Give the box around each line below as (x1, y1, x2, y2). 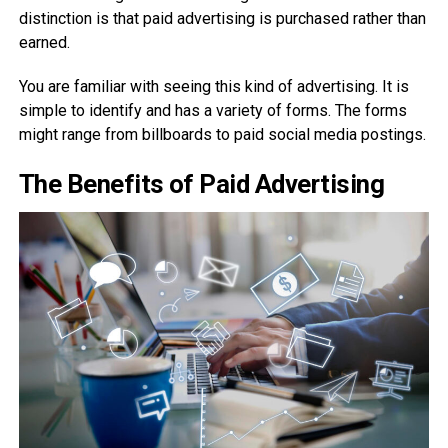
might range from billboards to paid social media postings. (18, 124, 426, 144)
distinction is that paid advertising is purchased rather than (18, 8, 426, 28)
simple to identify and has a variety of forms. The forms (18, 100, 407, 120)
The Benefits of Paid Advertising (18, 168, 385, 199)
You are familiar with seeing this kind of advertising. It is (18, 76, 409, 96)
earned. (18, 32, 70, 52)
